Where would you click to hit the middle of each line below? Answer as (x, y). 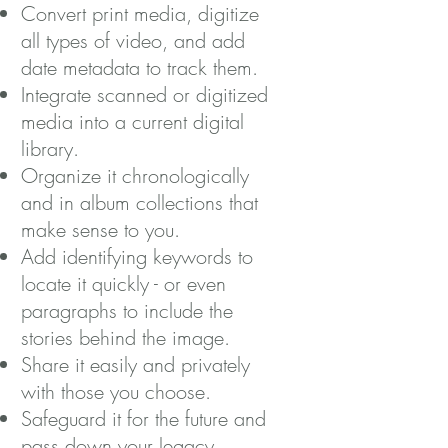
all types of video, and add (133, 40)
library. (50, 148)
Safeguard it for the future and (143, 418)
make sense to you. (100, 229)
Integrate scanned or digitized (144, 94)
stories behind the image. (125, 337)
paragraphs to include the (127, 310)
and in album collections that (139, 202)
